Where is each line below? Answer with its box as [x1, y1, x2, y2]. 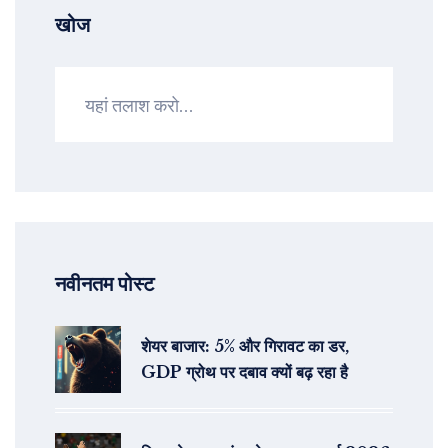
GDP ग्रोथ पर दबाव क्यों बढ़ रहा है [141, 362, 348, 383]
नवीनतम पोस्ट [55, 272, 154, 297]
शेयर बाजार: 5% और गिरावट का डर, [141, 336, 349, 357]
